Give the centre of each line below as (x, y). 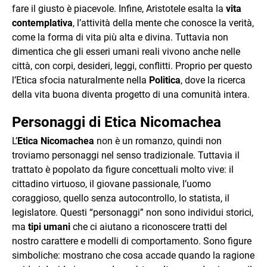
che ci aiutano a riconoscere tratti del (149, 227)
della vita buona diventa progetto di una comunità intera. (131, 94)
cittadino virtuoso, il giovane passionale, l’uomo (111, 184)
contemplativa (42, 23)
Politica (165, 80)
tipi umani (49, 227)
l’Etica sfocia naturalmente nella (80, 80)
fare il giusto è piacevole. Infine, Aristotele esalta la (119, 9)
